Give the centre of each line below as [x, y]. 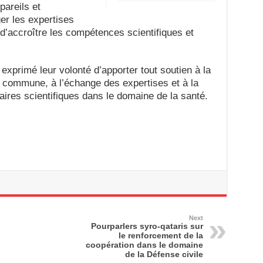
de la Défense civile [164, 254]
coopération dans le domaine [144, 245]
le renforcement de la [161, 235]
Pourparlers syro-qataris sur [147, 226]
